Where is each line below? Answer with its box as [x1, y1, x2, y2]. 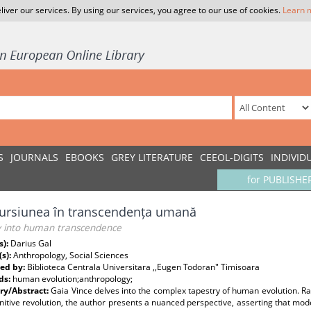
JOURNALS [10, 151, 58, 164]
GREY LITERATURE [111, 151, 193, 164]
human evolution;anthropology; [12, 273, 133, 285]
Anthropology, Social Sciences [13, 249, 128, 261]
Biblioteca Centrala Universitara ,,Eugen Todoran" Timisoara [27, 261, 260, 273]
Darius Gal [10, 237, 51, 249]
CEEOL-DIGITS [200, 151, 264, 164]
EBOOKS [65, 151, 104, 164]
